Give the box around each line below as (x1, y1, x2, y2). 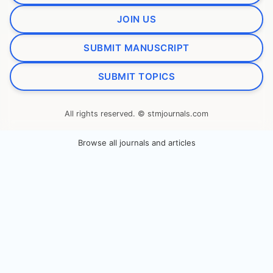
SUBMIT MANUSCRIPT (83, 41, 190, 54)
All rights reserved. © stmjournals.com (65, 108, 208, 118)
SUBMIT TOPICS (97, 70, 175, 82)
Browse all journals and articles (77, 137, 196, 147)
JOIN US (116, 13, 157, 25)
